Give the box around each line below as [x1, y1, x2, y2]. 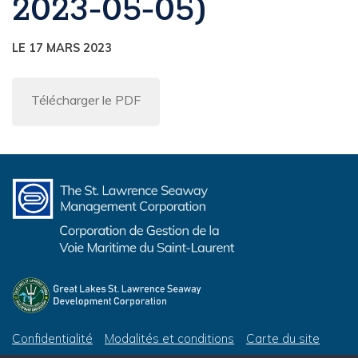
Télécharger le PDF [31, 91, 141, 108]
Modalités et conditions [105, 330, 234, 346]
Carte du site [246, 330, 320, 346]
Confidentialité [12, 330, 93, 346]
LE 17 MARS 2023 [12, 40, 112, 55]
